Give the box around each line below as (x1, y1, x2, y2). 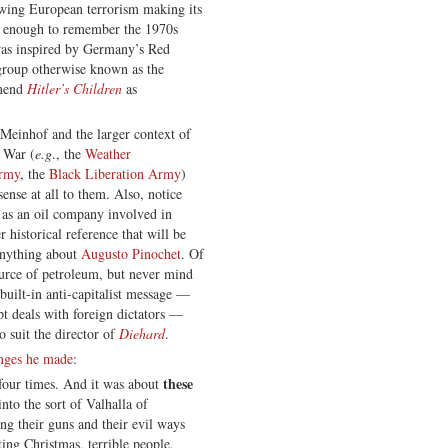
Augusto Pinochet (81, 243, 181, 263)
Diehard (119, 323, 165, 343)
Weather (85, 143, 131, 163)
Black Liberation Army (49, 163, 181, 183)
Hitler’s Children (27, 78, 122, 98)
